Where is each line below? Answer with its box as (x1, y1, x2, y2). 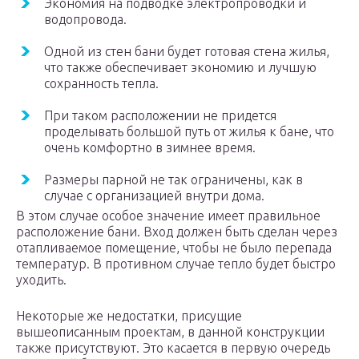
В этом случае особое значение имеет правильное (16, 208, 321, 224)
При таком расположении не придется (44, 108, 276, 123)
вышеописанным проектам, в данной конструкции (16, 325, 325, 340)
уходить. (16, 272, 67, 288)
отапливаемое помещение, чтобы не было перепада (16, 240, 332, 256)
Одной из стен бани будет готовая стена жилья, (44, 44, 329, 59)
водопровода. (44, 12, 127, 27)
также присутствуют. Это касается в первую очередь (16, 341, 330, 356)
